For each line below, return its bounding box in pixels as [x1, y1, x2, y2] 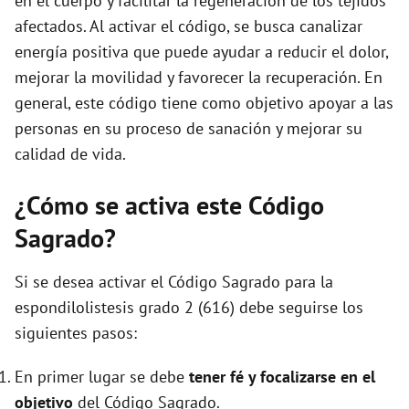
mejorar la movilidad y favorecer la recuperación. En [15, 67, 383, 89]
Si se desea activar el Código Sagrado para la [15, 271, 333, 293]
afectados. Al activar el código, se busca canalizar [15, 16, 362, 37]
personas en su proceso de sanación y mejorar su [15, 118, 362, 140]
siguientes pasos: [15, 322, 137, 344]
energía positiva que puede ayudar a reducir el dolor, [15, 41, 388, 63]
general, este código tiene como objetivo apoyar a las [15, 92, 393, 114]
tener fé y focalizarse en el [189, 366, 375, 388]
